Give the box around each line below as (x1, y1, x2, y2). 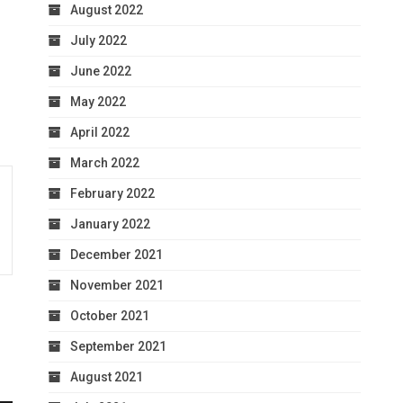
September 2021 (70, 338, 166, 354)
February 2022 (70, 185, 155, 201)
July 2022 (70, 32, 127, 48)
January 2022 (70, 216, 150, 231)
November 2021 (70, 277, 164, 292)
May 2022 (70, 94, 126, 109)
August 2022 (70, 2, 143, 17)
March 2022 (70, 155, 139, 170)
